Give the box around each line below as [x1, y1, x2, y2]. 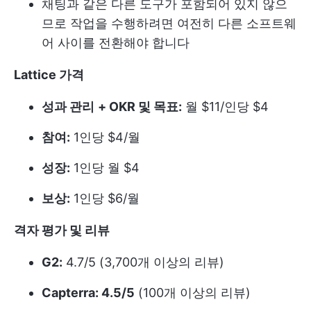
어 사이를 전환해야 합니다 [42, 35, 190, 51]
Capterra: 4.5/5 [42, 285, 135, 301]
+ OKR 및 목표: [98, 99, 182, 115]
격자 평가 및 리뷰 [14, 223, 110, 238]
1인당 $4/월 [70, 130, 140, 145]
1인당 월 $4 [70, 160, 140, 176]
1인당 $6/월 [70, 191, 140, 206]
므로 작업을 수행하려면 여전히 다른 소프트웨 [42, 16, 296, 31]
